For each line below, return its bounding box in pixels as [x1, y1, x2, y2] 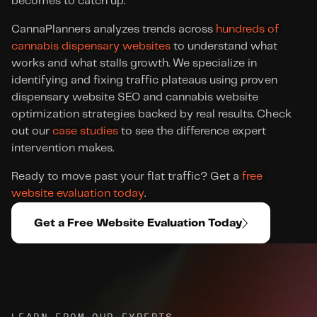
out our [11, 126, 53, 137]
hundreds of [216, 24, 279, 35]
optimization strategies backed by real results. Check [11, 109, 292, 120]
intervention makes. [11, 143, 115, 154]
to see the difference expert [118, 126, 267, 137]
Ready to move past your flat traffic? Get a [11, 171, 243, 182]
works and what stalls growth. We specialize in [11, 58, 258, 69]
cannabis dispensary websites [11, 41, 171, 52]
